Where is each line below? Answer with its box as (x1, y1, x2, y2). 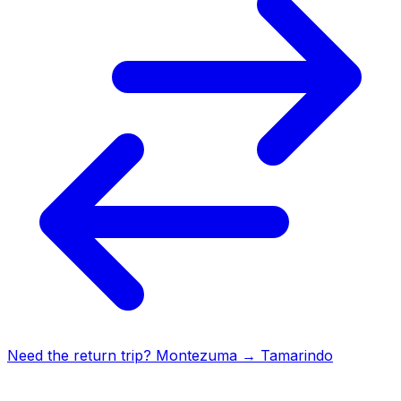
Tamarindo (260, 346, 333, 364)
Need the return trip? (7, 346, 156, 364)
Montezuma (156, 346, 237, 364)
